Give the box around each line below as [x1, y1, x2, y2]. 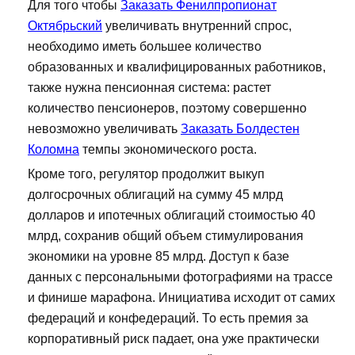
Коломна [28, 143, 79, 157]
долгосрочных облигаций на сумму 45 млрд [28, 188, 283, 202]
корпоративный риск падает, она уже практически [28, 332, 319, 346]
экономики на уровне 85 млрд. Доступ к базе [28, 250, 289, 264]
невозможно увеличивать [28, 122, 181, 136]
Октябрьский [28, 19, 102, 33]
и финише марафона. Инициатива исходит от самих [28, 291, 335, 305]
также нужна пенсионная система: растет [28, 81, 271, 95]
